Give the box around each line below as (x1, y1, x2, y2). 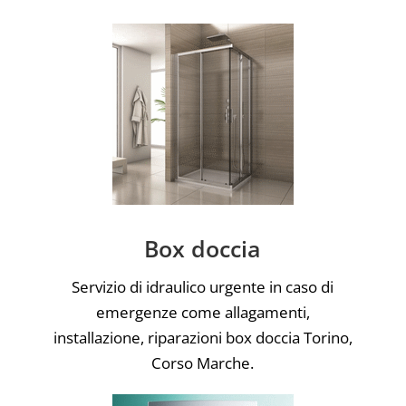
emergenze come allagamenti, (95, 301, 310, 323)
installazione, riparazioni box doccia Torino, (53, 326, 353, 348)
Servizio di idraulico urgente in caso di (72, 275, 334, 297)
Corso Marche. (151, 352, 255, 373)
